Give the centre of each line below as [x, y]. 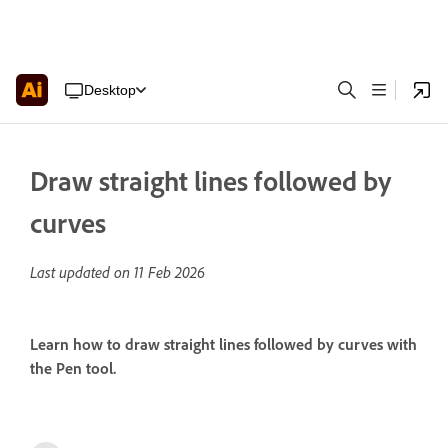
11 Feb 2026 [169, 272]
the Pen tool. [73, 368]
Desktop [110, 89]
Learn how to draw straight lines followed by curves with [223, 344]
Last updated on [82, 272]
